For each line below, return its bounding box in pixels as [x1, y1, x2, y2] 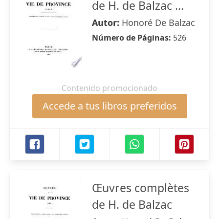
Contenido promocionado [62, 83, 157, 93]
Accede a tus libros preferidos [42, 99, 177, 112]
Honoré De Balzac [122, 17, 195, 28]
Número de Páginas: [92, 32, 173, 43]
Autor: [92, 17, 122, 28]
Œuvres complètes [92, 180, 189, 196]
